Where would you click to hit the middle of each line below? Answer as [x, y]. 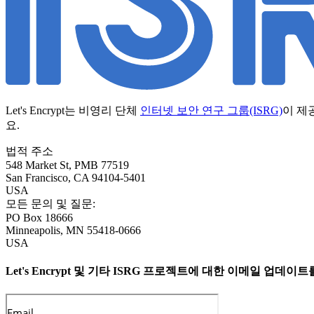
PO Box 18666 [39, 217]
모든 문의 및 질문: [50, 203]
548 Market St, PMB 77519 [67, 165]
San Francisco [37, 177]
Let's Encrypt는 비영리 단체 [73, 110]
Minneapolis [33, 230]
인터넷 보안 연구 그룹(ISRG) [211, 110]
